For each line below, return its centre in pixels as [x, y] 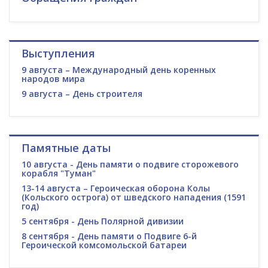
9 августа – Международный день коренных [119, 70]
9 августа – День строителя [82, 94]
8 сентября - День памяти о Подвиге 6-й [109, 236]
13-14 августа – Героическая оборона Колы [116, 188]
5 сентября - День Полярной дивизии [103, 221]
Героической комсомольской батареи [104, 245]
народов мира [53, 79]
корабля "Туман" [59, 173]
